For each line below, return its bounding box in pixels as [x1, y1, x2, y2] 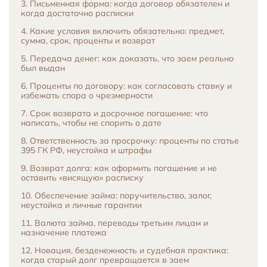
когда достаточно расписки [21, 8, 133, 18]
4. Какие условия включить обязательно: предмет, [21, 26, 224, 36]
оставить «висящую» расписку [21, 172, 144, 183]
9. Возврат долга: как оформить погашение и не [21, 163, 217, 173]
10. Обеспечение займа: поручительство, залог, [21, 190, 212, 201]
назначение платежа [21, 227, 107, 238]
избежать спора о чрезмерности [21, 90, 153, 101]
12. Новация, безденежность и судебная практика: [21, 245, 228, 256]
